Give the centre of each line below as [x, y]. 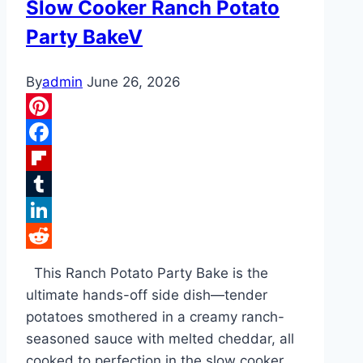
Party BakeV [84, 37]
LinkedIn [53, 236]
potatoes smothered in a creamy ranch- [155, 317]
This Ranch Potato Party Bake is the [147, 273]
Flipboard [57, 184]
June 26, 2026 [134, 82]
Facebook [58, 158]
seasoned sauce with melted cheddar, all [160, 339]
